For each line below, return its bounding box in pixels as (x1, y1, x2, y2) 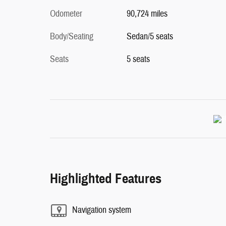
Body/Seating (50, 30, 93, 42)
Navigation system (72, 204, 131, 216)
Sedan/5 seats (126, 30, 173, 42)
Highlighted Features (50, 169, 161, 187)
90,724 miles (126, 8, 167, 20)
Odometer (50, 8, 82, 20)
